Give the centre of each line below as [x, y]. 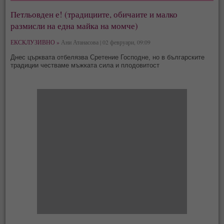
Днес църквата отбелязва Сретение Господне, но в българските [108, 57]
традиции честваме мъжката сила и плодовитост [85, 65]
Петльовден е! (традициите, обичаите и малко [94, 14]
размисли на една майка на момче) [74, 25]
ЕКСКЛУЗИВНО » [35, 42]
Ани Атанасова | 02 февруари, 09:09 [105, 42]
